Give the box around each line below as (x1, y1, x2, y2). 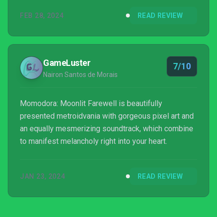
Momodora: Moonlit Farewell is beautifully (20, 99, 162, 108)
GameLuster (43, 58, 91, 68)
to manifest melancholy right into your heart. (20, 137, 167, 146)
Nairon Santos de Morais (43, 71, 118, 78)
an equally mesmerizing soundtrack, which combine (20, 124, 193, 133)
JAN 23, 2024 (20, 172, 65, 180)
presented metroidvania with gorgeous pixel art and (20, 111, 194, 121)
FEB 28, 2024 (20, 12, 64, 19)
